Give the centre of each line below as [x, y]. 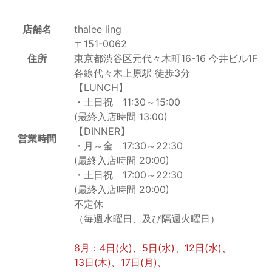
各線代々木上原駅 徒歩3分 [132, 73]
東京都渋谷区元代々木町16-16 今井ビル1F [166, 58]
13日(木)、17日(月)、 [121, 262]
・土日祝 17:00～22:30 [128, 175]
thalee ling [98, 29]
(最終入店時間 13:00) [121, 117]
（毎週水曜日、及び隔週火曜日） [147, 219]
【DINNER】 [102, 131]
